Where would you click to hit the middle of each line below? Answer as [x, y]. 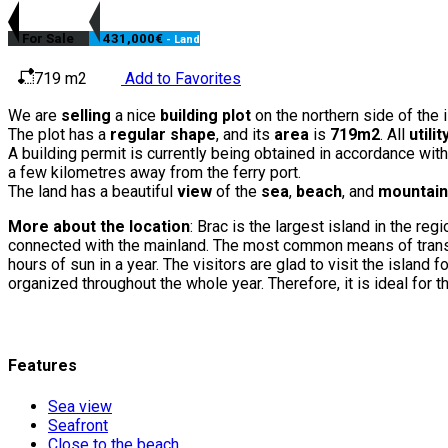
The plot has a [59, 135]
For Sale [48, 38]
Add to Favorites [181, 79]
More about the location [99, 227]
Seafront [78, 425]
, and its [245, 135]
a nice [135, 116]
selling [86, 116]
